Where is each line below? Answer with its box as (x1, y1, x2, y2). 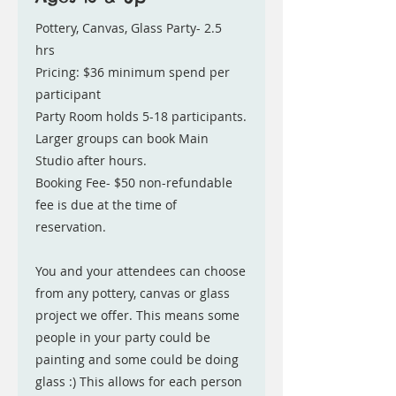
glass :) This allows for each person (35, 373, 242, 390)
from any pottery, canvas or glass (35, 285, 230, 301)
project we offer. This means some (35, 307, 240, 324)
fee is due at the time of (35, 196, 177, 213)
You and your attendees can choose (35, 263, 246, 279)
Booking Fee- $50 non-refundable (35, 174, 232, 191)
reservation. (35, 218, 106, 235)
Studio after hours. (35, 152, 147, 169)
